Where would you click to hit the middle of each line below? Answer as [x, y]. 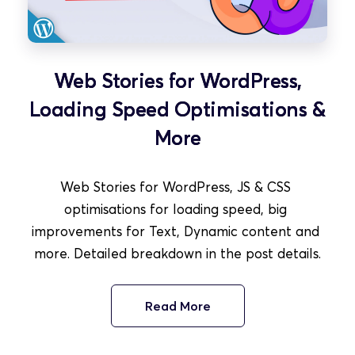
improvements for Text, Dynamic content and [176, 231]
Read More [177, 305]
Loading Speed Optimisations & [177, 109]
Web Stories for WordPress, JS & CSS [176, 186]
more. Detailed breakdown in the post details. [177, 253]
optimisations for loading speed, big [176, 208]
